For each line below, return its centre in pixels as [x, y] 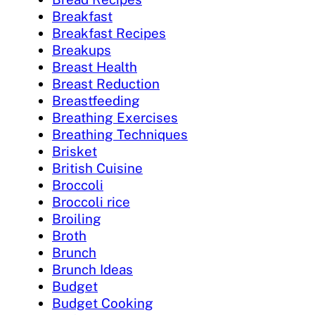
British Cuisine [97, 168]
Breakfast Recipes [109, 33]
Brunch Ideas [92, 270]
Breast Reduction [106, 84]
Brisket [75, 152]
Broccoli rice [91, 202]
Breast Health [95, 67]
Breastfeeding [96, 101]
